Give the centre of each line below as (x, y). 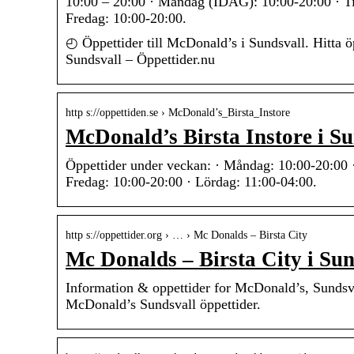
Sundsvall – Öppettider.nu (140, 60)
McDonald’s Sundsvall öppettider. (163, 305)
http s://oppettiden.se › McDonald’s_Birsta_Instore (178, 113)
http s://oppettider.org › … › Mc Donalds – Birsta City (186, 235)
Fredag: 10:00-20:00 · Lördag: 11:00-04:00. (191, 182)
